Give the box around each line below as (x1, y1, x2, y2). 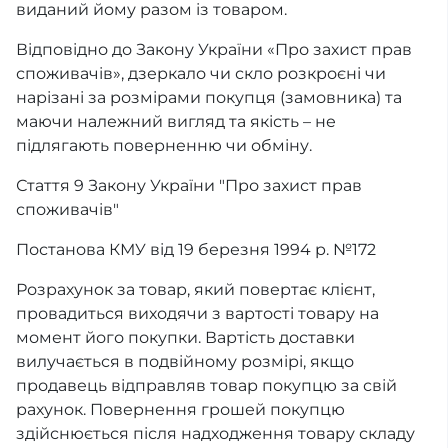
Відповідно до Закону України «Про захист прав (16, 40, 412, 60)
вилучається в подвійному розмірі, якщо (16, 352, 354, 372)
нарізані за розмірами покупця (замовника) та (16, 88, 402, 108)
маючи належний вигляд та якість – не (16, 112, 336, 132)
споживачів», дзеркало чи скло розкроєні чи (16, 64, 386, 84)
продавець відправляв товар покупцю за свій (16, 376, 397, 396)
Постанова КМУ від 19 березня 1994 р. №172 (16, 240, 376, 260)
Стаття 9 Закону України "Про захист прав (16, 176, 362, 196)
